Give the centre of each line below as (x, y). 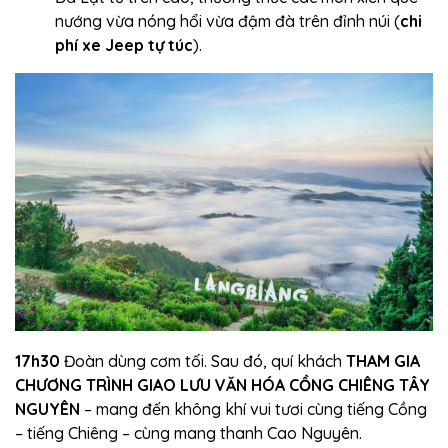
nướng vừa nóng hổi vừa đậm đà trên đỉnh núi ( (227, 20)
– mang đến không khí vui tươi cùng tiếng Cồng (253, 408)
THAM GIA (383, 360)
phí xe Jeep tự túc (124, 44)
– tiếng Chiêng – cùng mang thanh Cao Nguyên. (188, 432)
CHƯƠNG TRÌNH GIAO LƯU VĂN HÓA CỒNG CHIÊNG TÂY (222, 384)
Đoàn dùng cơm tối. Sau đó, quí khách (203, 360)
